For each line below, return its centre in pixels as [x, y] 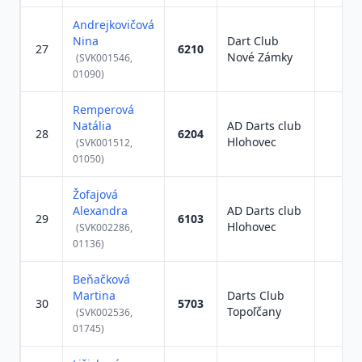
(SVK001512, [104, 143]
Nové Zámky [260, 57]
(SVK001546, [104, 58]
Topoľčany [254, 311]
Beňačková [101, 279]
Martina [94, 295]
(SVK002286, [104, 227]
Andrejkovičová [114, 25]
